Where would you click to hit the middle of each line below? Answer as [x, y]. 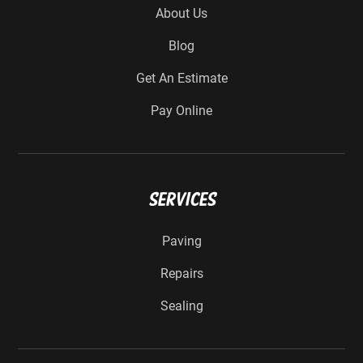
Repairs [181, 273]
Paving [181, 241]
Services [181, 201]
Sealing [181, 305]
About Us [181, 13]
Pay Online [181, 110]
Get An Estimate [181, 78]
